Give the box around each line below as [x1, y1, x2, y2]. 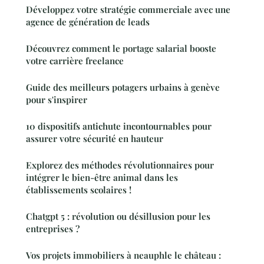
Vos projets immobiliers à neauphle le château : [26, 249, 221, 261]
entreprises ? [26, 222, 80, 235]
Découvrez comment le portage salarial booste [26, 42, 216, 54]
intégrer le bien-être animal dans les [26, 171, 178, 183]
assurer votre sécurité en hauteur [26, 132, 163, 144]
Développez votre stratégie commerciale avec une [26, 3, 230, 15]
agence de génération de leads [26, 15, 150, 28]
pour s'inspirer [26, 93, 87, 105]
